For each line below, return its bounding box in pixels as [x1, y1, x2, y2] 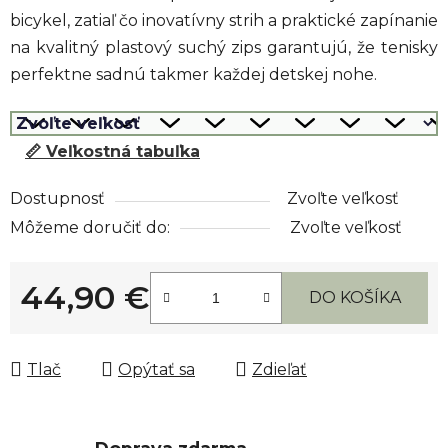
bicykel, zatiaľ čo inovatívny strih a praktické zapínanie [10, 10, 438, 30]
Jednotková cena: [19, 318, 160, 338]
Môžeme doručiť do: [10, 217, 170, 237]
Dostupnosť [10, 188, 105, 208]
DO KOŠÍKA [309, 287, 401, 307]
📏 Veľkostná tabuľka [25, 141, 200, 161]
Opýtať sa [118, 359, 195, 379]
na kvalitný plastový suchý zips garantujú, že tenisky [10, 37, 438, 57]
